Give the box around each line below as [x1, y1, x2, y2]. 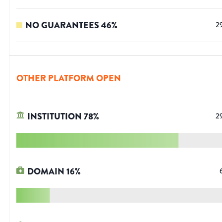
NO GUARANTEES [25, 19, 99, 32]
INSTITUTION [27, 110, 82, 123]
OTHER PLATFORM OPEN [16, 72, 121, 85]
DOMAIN [27, 165, 64, 178]
